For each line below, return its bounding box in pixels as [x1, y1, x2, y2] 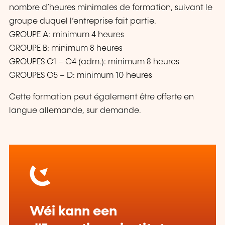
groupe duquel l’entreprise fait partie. [9, 17, 156, 26]
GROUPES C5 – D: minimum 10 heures [9, 71, 152, 80]
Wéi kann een [29, 204, 117, 218]
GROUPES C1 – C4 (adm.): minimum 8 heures [9, 58, 179, 67]
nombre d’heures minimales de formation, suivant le [9, 4, 212, 13]
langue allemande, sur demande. [9, 106, 141, 116]
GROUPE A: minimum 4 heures [9, 31, 124, 40]
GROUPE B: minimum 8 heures [9, 44, 123, 53]
